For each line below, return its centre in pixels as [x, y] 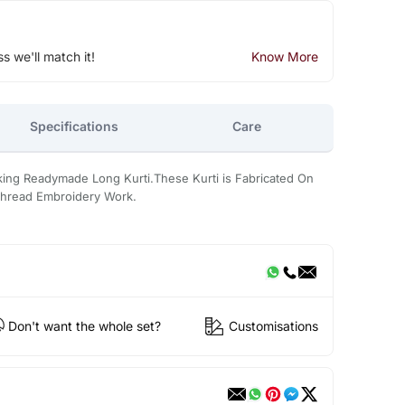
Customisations [273, 326]
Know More [284, 56]
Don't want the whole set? [84, 326]
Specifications [75, 127]
